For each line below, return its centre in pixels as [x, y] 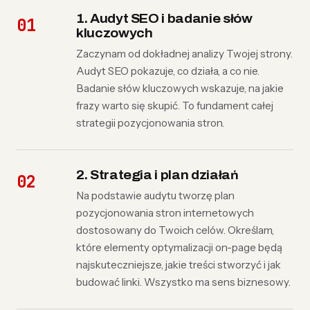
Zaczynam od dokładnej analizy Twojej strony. [184, 54]
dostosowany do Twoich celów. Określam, [175, 230]
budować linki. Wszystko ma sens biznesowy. [183, 282]
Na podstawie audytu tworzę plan [155, 195]
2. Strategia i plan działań [157, 175]
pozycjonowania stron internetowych [165, 213]
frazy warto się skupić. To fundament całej [175, 106]
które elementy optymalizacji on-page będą [179, 247]
